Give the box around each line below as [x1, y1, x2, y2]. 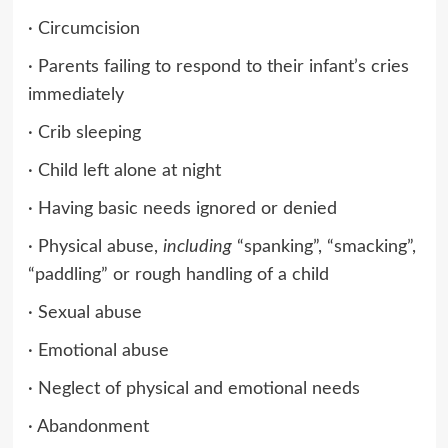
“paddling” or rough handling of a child [27, 265, 329, 284]
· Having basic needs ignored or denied [27, 199, 337, 218]
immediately [27, 85, 124, 104]
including [162, 237, 232, 256]
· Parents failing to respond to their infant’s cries [27, 57, 409, 76]
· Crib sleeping [27, 123, 141, 142]
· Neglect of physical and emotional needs [27, 379, 360, 398]
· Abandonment [27, 417, 149, 436]
